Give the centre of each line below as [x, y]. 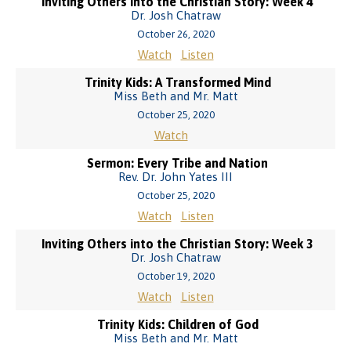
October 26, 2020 [175, 34]
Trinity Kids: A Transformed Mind [177, 82]
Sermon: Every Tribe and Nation [177, 163]
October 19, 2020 [175, 276]
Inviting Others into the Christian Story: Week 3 [177, 244]
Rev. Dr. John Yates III [175, 177]
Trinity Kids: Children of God [177, 324]
